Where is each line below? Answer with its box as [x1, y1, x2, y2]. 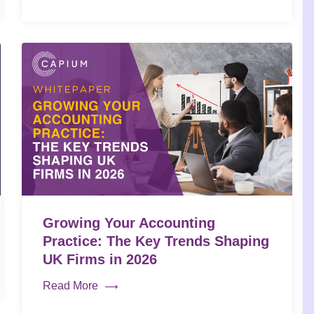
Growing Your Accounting [42, 214, 215, 231]
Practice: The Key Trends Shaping [42, 233, 269, 249]
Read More [42, 279, 98, 292]
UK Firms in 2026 [42, 251, 161, 267]
